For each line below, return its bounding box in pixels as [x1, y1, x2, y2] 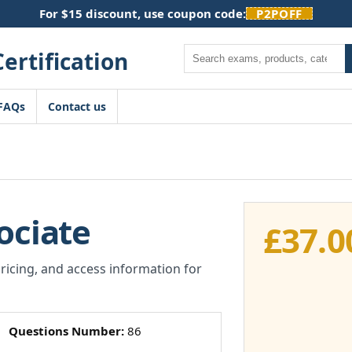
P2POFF [256, 5, 302, 21]
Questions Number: [8, 323, 124, 339]
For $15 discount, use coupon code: [39, 5, 247, 21]
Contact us [48, 99, 106, 114]
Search [183, 43, 219, 59]
